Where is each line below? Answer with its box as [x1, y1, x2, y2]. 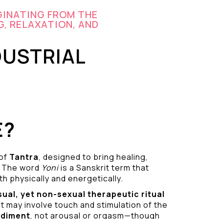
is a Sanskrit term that [59, 162, 149, 173]
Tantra [9, 152, 39, 162]
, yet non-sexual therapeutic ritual [15, 189, 165, 199]
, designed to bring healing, [38, 152, 148, 162]
